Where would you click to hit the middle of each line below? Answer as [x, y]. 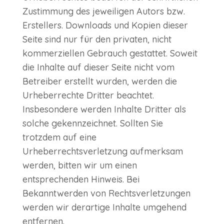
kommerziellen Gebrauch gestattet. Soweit [110, 53]
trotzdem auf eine [59, 137]
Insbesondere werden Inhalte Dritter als [104, 109]
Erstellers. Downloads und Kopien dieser [105, 25]
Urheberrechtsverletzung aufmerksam [102, 151]
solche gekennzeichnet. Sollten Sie [92, 123]
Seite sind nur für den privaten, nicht [97, 39]
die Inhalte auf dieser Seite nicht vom [98, 67]
